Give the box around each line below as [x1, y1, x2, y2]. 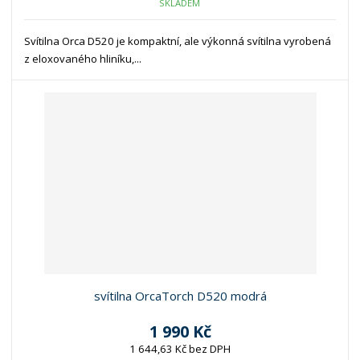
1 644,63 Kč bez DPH [129, 342, 231, 357]
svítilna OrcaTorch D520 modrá [93, 288, 267, 305]
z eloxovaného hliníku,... [24, 51, 142, 67]
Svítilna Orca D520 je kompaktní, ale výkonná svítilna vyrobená [24, 34, 332, 49]
